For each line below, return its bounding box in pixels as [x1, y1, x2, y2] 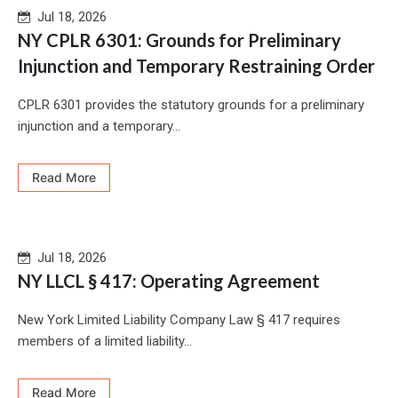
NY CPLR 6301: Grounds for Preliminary [18, 29, 341, 52]
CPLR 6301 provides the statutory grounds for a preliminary [18, 97, 364, 114]
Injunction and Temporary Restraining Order [18, 55, 375, 77]
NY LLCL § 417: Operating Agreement [18, 270, 320, 292]
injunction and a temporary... [18, 118, 180, 135]
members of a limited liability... [18, 333, 192, 350]
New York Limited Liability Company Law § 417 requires [18, 312, 340, 329]
